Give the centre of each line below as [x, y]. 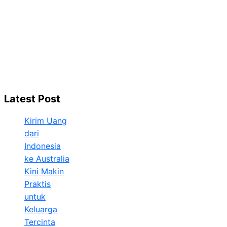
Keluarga [41, 209]
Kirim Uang [46, 120]
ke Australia [47, 158]
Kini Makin [44, 171]
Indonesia [43, 146]
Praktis [37, 184]
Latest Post [32, 99]
